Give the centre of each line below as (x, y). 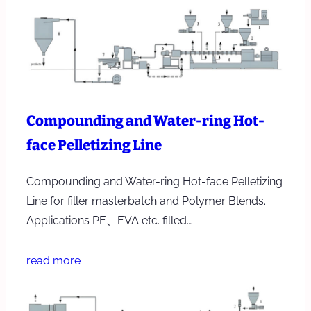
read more (53, 260)
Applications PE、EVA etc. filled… (109, 220)
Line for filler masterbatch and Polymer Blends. (146, 201)
